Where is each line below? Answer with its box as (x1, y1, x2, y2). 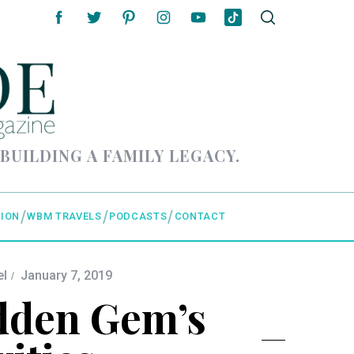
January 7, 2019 (21, 268, 112, 284)
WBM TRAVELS (27, 210, 102, 223)
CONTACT (174, 210, 226, 223)
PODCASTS (109, 210, 168, 223)
